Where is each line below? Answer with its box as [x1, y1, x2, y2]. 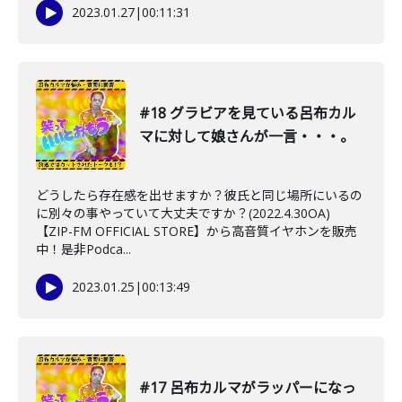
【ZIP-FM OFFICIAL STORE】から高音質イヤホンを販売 [36, 223, 357, 240]
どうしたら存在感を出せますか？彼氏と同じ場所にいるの [36, 187, 363, 204]
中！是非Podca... [36, 240, 131, 258]
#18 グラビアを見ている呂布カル [139, 103, 356, 123]
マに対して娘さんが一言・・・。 [139, 127, 354, 146]
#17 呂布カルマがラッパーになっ [139, 378, 356, 398]
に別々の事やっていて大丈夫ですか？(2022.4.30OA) [36, 205, 330, 222]
